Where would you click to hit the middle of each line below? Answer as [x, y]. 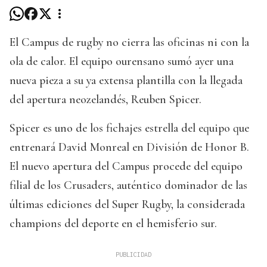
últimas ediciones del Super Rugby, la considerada [127, 205]
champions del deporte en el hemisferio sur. [113, 224]
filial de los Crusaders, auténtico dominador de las [128, 186]
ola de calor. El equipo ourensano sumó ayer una [122, 62]
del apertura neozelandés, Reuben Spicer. [105, 100]
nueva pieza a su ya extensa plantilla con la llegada [126, 81]
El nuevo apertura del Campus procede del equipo [126, 167]
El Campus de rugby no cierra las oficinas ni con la [129, 43]
